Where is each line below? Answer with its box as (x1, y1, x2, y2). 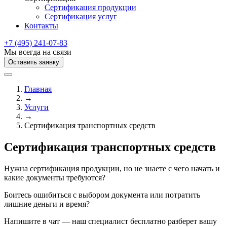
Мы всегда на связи (4, 48, 71, 56)
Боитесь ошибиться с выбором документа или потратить (4, 190, 200, 199)
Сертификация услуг (45, 12, 117, 21)
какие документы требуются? (4, 173, 105, 182)
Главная (24, 85, 52, 93)
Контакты (24, 21, 58, 30)
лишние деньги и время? (4, 199, 90, 208)
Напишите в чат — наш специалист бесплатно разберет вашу (4, 216, 217, 225)
